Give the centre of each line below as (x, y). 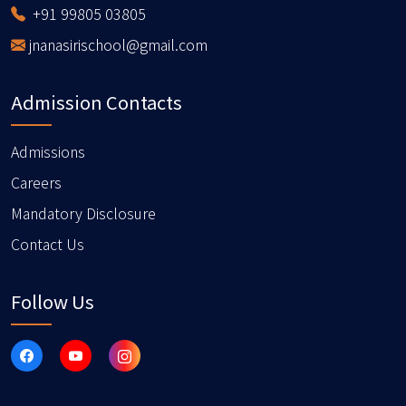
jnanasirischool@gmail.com (116, 44)
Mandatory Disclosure (83, 213)
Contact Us (48, 243)
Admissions (48, 151)
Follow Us (53, 301)
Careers (36, 182)
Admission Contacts (97, 101)
